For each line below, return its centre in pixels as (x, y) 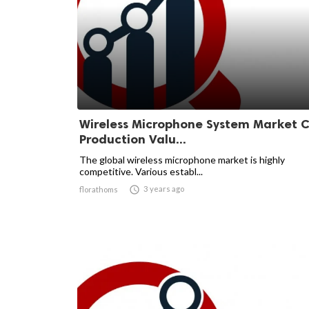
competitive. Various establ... (141, 171)
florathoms (99, 189)
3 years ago (164, 189)
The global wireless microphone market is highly (182, 160)
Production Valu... (133, 139)
